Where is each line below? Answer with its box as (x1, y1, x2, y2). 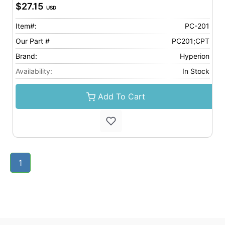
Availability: (16, 67, 52, 75)
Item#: (16, 22, 37, 30)
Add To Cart (97, 91, 145, 101)
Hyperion (180, 52, 209, 60)
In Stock (182, 67, 209, 75)
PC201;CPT (172, 37, 209, 45)
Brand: (16, 52, 37, 60)
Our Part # (16, 37, 50, 45)
